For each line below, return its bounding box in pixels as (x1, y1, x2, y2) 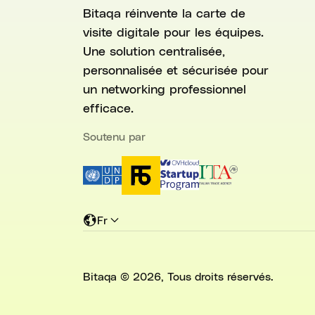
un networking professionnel (83, 80, 246, 96)
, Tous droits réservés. (161, 269, 274, 283)
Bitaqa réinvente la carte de (83, 4, 245, 20)
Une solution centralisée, (83, 42, 225, 58)
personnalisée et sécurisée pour (83, 61, 269, 77)
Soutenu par (83, 129, 146, 143)
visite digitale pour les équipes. (83, 23, 264, 39)
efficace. (83, 99, 134, 115)
